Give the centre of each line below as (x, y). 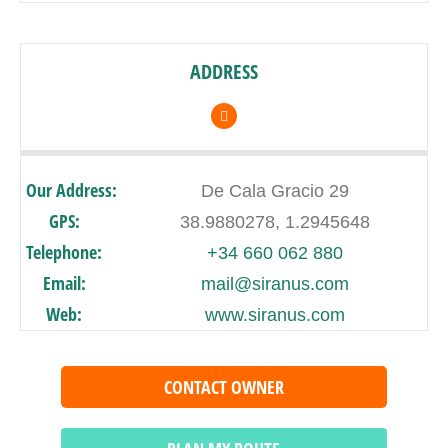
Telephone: (64, 252)
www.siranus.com (274, 315)
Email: (64, 283)
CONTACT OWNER (223, 387)
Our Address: (71, 190)
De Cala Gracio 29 (274, 191)
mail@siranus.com (274, 284)
